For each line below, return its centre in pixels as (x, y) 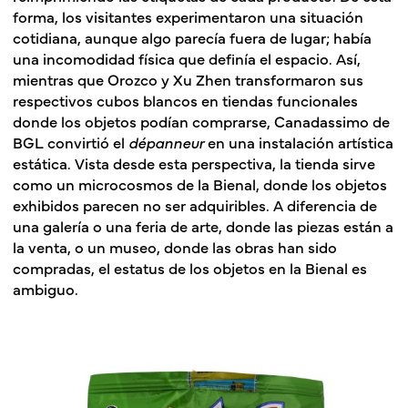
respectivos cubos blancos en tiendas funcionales (185, 99)
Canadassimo (321, 120)
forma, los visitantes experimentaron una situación (188, 15)
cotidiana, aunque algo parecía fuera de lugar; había (192, 36)
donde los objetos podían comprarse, (143, 120)
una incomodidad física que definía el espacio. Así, (187, 57)
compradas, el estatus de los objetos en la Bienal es (190, 267)
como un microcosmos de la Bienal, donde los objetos (200, 183)
